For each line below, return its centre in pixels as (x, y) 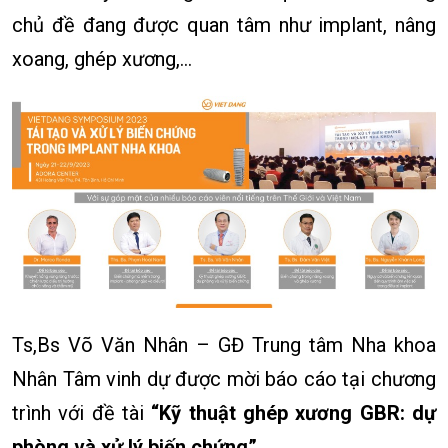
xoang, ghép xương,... (102, 59)
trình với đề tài (82, 413)
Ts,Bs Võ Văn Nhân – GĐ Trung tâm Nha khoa (224, 345)
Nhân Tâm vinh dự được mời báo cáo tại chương (224, 379)
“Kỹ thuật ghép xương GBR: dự (294, 413)
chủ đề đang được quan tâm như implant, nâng (224, 25)
